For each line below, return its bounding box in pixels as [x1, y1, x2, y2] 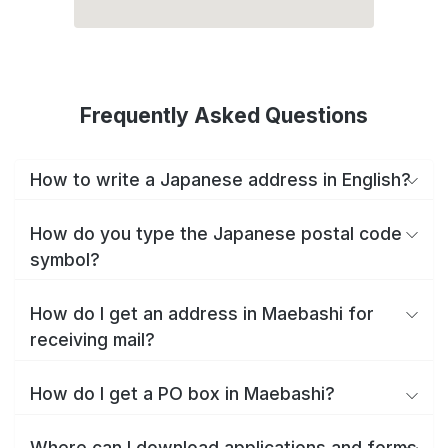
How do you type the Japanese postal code [30, 222, 402, 244]
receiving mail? [30, 328, 155, 350]
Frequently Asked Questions [80, 103, 368, 128]
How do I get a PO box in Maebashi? [30, 383, 335, 405]
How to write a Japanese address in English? [30, 168, 411, 190]
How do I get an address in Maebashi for [30, 302, 374, 324]
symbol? [30, 248, 100, 270]
